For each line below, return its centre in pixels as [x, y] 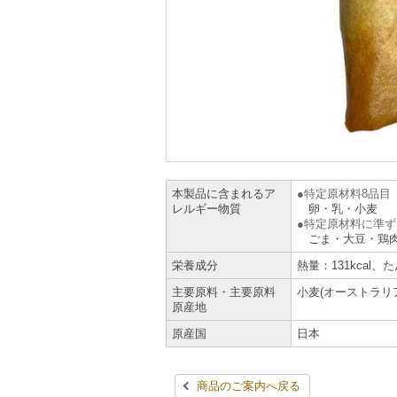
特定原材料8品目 [348, 194]
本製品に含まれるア [224, 194]
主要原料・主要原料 [224, 292]
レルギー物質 [207, 209]
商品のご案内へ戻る [249, 386]
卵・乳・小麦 [343, 209]
